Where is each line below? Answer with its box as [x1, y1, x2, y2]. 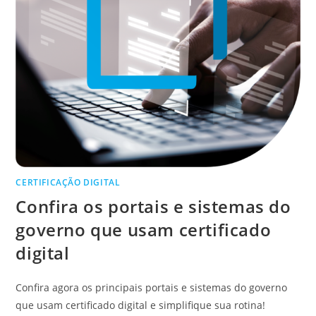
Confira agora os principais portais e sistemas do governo [16, 281, 288, 295]
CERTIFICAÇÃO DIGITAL [16, 176, 121, 189]
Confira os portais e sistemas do [16, 195, 291, 219]
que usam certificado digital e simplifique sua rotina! [16, 298, 266, 312]
